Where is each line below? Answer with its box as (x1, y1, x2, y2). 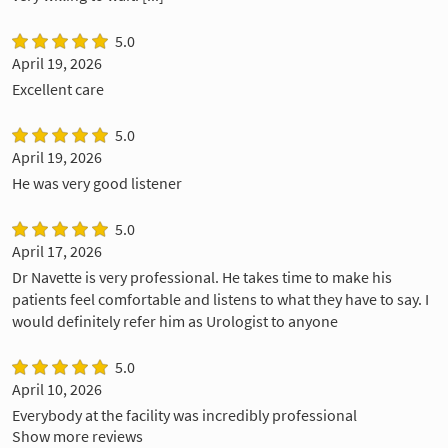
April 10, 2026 (12, 379, 102, 400)
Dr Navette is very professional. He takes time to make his (12, 267, 392, 288)
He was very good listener (12, 173, 182, 194)
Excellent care (12, 79, 104, 100)
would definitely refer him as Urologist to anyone (12, 311, 338, 332)
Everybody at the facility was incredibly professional (12, 405, 357, 426)
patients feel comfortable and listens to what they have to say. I (12, 289, 429, 310)
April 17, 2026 (12, 241, 102, 262)
